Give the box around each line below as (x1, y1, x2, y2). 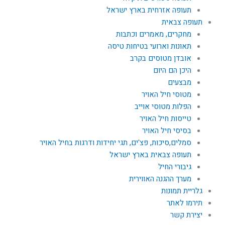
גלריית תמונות (161, 185, 202, 196)
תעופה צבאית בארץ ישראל (109, 149, 191, 160)
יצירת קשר (170, 209, 202, 220)
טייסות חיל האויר (139, 113, 191, 124)
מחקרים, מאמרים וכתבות (116, 29, 191, 40)
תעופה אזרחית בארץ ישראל (106, 5, 191, 16)
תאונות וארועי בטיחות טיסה (107, 41, 191, 52)
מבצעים (167, 77, 191, 88)
